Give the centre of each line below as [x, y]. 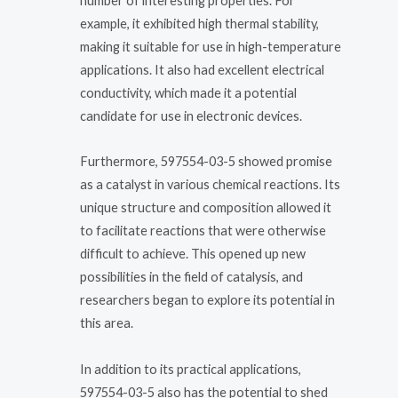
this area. [107, 323]
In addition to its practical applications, [191, 369]
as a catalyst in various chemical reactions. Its [210, 185]
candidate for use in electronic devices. [191, 115]
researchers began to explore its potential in [207, 300]
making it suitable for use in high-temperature [211, 46]
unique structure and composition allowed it [206, 208]
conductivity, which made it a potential [188, 92]
